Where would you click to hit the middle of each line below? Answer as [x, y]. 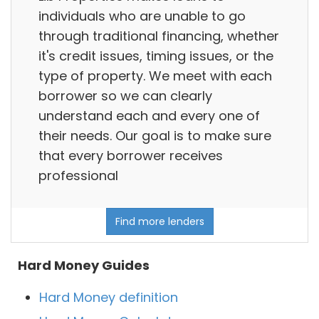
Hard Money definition [109, 298]
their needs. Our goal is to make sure [155, 135]
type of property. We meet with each [155, 75]
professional [78, 175]
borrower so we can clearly [125, 95]
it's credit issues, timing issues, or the [156, 56]
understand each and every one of [149, 115]
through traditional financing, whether [159, 36]
